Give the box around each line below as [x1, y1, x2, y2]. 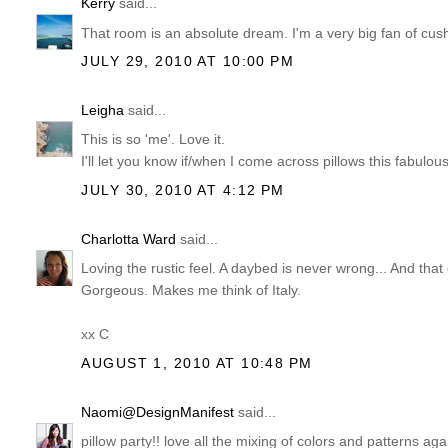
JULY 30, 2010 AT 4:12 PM [81, 181, 285, 198]
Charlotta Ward [81, 231, 177, 248]
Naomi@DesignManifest [81, 404, 235, 421]
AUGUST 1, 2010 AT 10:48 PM [81, 354, 313, 371]
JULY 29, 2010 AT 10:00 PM [81, 52, 295, 69]
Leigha [81, 102, 125, 119]
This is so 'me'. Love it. [81, 131, 226, 148]
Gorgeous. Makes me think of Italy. [81, 282, 302, 299]
